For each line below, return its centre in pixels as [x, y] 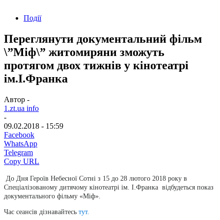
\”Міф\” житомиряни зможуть [84, 52]
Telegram [18, 152]
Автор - [17, 99]
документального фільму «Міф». [52, 196]
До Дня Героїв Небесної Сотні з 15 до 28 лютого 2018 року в [96, 178]
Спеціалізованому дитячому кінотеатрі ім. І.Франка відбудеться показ [110, 187]
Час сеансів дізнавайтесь [41, 212]
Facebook [19, 135]
